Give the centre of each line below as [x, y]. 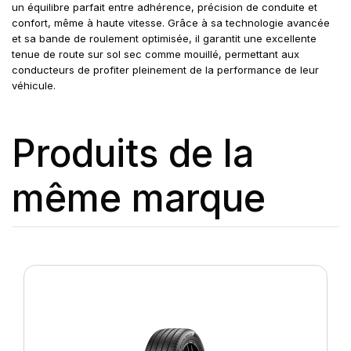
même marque [139, 198]
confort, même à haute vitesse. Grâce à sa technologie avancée [171, 23]
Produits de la [133, 153]
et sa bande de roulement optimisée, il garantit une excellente [164, 38]
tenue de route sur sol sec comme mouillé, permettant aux [156, 54]
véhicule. [34, 85]
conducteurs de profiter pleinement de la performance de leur [165, 70]
